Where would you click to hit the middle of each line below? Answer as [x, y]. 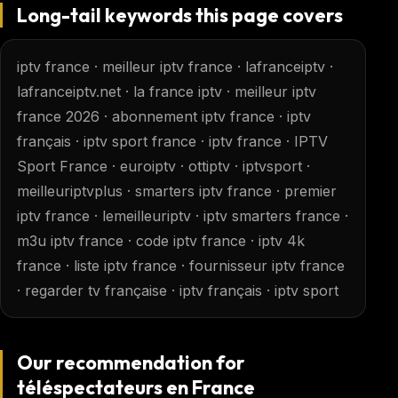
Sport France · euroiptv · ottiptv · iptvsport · [163, 167]
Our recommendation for [131, 363]
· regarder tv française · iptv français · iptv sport [177, 291]
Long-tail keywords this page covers [180, 15]
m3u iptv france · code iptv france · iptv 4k [160, 241]
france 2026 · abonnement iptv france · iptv [163, 117]
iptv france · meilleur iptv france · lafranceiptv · [175, 67]
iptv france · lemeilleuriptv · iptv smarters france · [182, 216]
